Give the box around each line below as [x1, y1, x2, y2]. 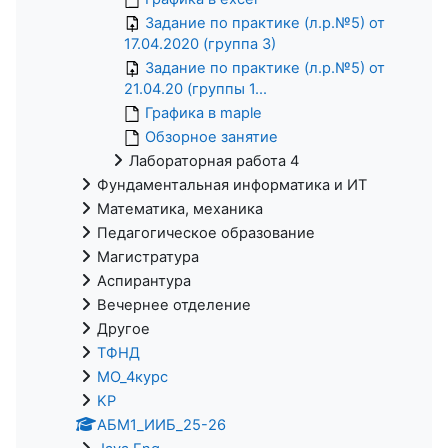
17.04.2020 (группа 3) [124, 34, 276, 53]
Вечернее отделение [97, 295, 251, 314]
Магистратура [97, 247, 199, 266]
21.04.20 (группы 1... [124, 79, 267, 98]
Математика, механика [97, 199, 263, 218]
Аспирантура [97, 271, 191, 290]
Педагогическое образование [97, 223, 315, 242]
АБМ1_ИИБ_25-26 [97, 415, 226, 434]
